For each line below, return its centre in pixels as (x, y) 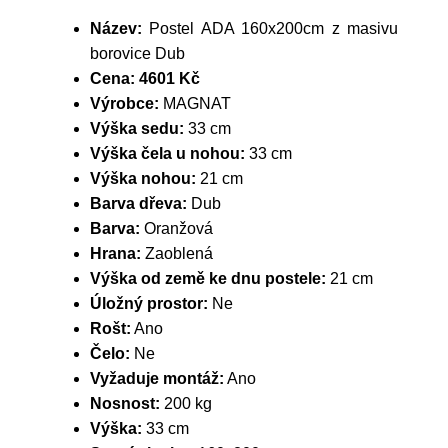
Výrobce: (124, 103)
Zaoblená (177, 253)
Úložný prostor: (149, 303)
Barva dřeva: (138, 203)
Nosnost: (125, 403)
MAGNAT (195, 103)
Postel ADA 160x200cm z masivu (270, 28)
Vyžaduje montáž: (157, 378)
